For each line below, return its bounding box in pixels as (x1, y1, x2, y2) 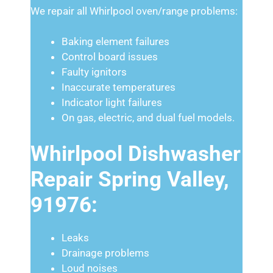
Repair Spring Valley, (30, 166, 229, 192)
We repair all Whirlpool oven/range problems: (30, 4, 238, 17)
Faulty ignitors (62, 66, 127, 78)
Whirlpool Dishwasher (30, 141, 241, 166)
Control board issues (62, 51, 158, 63)
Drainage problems (62, 246, 149, 259)
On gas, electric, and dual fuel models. (62, 112, 235, 124)
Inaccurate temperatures (62, 81, 175, 93)
